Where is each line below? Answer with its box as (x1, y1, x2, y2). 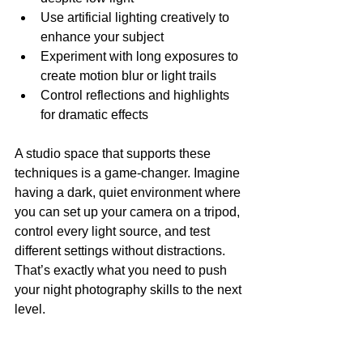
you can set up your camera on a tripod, (15, 204, 243, 219)
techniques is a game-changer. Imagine (15, 165, 243, 180)
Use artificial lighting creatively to (41, 10, 233, 24)
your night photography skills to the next (15, 282, 245, 297)
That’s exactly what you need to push (15, 263, 230, 277)
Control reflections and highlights (41, 88, 233, 102)
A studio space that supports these (15, 146, 214, 160)
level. (15, 301, 45, 316)
